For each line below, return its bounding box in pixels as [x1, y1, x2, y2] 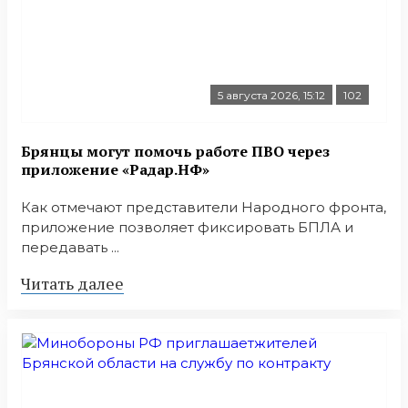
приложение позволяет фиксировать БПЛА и [21, 219, 353, 237]
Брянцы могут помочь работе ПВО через [21, 141, 330, 162]
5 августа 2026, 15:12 [218, 87, 325, 102]
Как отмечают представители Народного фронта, [21, 199, 386, 217]
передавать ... [21, 239, 119, 257]
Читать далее [21, 272, 124, 295]
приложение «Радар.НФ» [21, 159, 209, 180]
